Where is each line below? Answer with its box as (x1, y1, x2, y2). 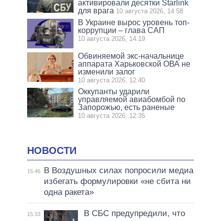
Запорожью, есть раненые (78, 103, 175, 111)
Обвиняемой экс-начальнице (78, 51, 184, 60)
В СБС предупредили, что (83, 209, 185, 219)
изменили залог (78, 67, 136, 76)
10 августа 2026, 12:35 (78, 111, 146, 119)
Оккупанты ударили (78, 87, 150, 96)
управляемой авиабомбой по (78, 95, 186, 104)
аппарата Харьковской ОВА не (78, 59, 191, 68)
